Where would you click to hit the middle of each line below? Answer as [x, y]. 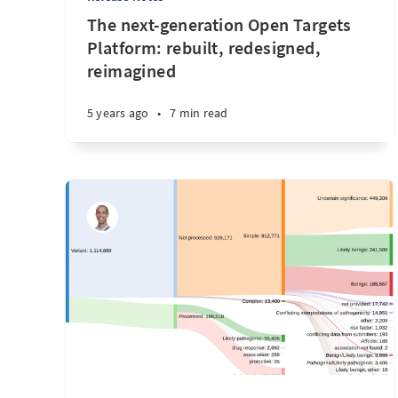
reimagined [132, 71]
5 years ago [118, 113]
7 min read [199, 113]
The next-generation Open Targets [219, 24]
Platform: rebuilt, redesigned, [204, 48]
